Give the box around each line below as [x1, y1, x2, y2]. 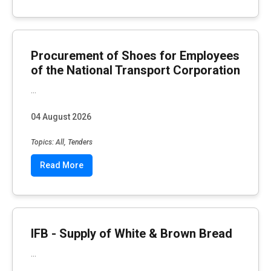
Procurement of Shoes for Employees [31, 48, 240, 63]
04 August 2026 [31, 112, 91, 122]
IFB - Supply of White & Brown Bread [31, 226, 232, 241]
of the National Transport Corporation [31, 62, 240, 77]
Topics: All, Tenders [31, 138, 93, 147]
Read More [40, 160, 83, 171]
